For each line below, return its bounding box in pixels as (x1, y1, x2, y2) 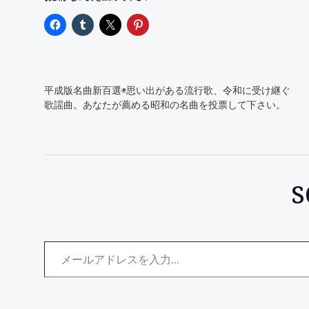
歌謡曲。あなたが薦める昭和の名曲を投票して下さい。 (44, 98, 286, 111)
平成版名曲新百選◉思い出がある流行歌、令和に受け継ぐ (44, 83, 290, 97)
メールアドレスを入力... (43, 233, 63, 248)
